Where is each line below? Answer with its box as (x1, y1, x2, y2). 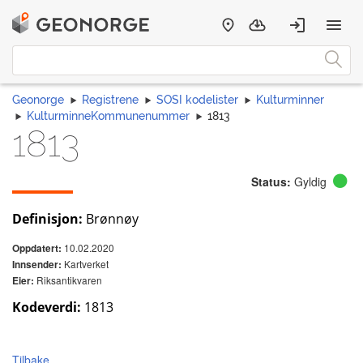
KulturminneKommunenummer (27, 109, 190, 122)
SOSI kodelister (156, 93, 238, 106)
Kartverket (62, 257, 109, 271)
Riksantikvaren (34, 273, 102, 287)
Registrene (82, 93, 139, 106)
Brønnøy (83, 210, 139, 228)
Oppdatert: (12, 241, 62, 255)
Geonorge (12, 93, 64, 106)
